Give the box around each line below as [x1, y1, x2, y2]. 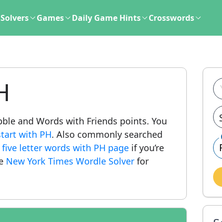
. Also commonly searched [52, 128, 163, 140]
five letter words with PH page [2, 142, 129, 154]
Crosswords [149, 12, 194, 23]
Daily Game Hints [72, 12, 141, 23]
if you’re [129, 142, 164, 154]
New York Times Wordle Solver [6, 155, 134, 167]
